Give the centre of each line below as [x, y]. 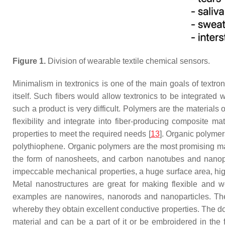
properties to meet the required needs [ [82, 134]
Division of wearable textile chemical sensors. [128, 61]
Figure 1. [29, 61]
